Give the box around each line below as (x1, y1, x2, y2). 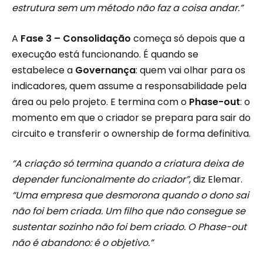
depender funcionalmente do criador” (12, 173, 189, 187)
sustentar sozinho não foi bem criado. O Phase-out (12, 220, 247, 234)
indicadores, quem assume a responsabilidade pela (12, 79, 247, 93)
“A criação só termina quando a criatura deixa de (12, 157, 244, 171)
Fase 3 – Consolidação (21, 31, 131, 45)
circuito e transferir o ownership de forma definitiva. (12, 126, 251, 140)
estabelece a (12, 63, 75, 77)
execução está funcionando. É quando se (12, 47, 198, 61)
